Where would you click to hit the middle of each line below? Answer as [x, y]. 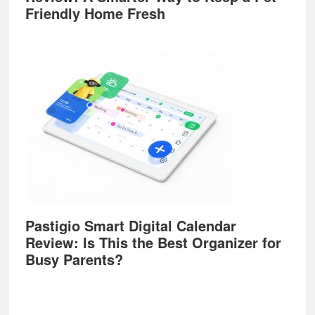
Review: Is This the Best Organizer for [153, 243]
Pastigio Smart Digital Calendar [130, 226]
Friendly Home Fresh [95, 13]
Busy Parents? [74, 259]
